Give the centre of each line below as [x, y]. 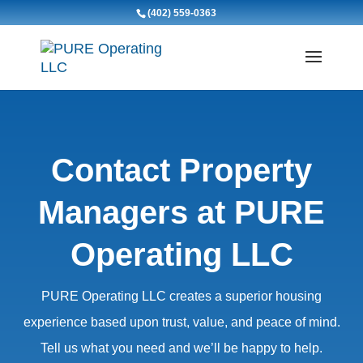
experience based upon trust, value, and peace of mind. [181, 322]
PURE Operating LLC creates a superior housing [181, 296]
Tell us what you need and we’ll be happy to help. [181, 348]
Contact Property [181, 170]
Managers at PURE [181, 212]
